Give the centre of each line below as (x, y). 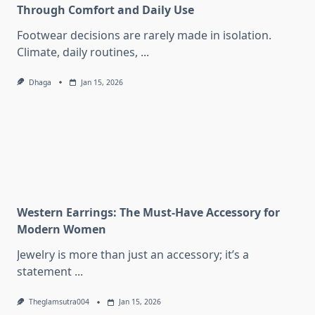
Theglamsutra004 (59, 302)
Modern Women (62, 230)
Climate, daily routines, (77, 52)
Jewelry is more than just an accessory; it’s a (133, 255)
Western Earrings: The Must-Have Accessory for (148, 213)
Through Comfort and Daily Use (105, 10)
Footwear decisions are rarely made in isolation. (144, 36)
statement (44, 272)
